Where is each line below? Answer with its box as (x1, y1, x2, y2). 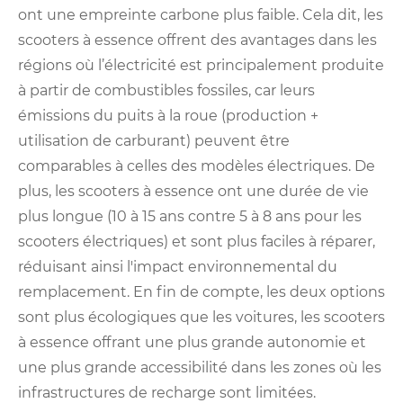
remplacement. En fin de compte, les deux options (18, 283, 385, 301)
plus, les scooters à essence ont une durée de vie (18, 183, 369, 201)
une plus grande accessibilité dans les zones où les (18, 359, 381, 377)
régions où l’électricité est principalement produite (18, 57, 384, 75)
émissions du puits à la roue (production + (18, 107, 318, 125)
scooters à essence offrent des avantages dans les (18, 31, 377, 49)
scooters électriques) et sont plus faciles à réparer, (18, 233, 375, 251)
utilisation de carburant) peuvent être (18, 132, 290, 150)
